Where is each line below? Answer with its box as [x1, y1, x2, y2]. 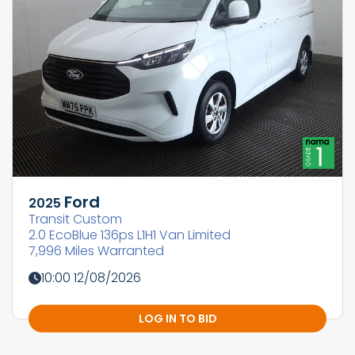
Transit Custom [29, 210, 122, 229]
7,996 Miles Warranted [29, 242, 164, 261]
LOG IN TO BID [138, 310, 217, 326]
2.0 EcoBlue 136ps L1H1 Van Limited [29, 226, 231, 245]
